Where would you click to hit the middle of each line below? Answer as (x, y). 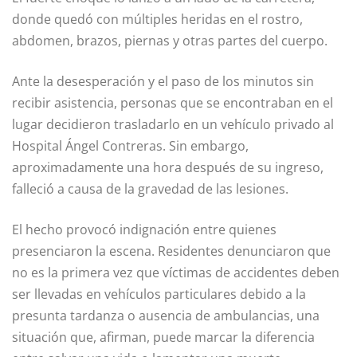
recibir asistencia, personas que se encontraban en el (173, 102)
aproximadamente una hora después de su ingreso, (168, 167)
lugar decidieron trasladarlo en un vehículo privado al (173, 124)
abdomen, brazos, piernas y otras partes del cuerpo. (170, 40)
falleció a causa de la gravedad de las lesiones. (150, 188)
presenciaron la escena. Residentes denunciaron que (171, 251)
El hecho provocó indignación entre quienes (144, 229)
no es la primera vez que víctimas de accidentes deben (176, 272)
